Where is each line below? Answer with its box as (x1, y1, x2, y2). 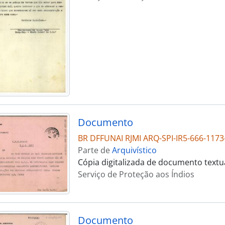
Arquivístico (111, 145, 157, 156)
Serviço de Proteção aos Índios (77, 169, 194, 180)
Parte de (77, 145, 112, 156)
